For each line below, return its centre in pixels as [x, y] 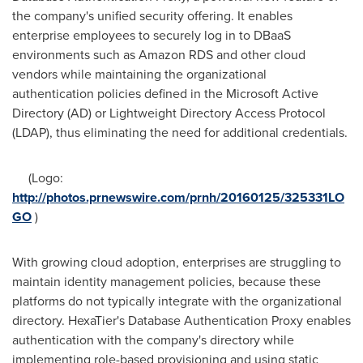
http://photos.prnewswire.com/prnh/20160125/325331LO [178, 198]
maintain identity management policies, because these [167, 282]
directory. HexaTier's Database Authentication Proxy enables [181, 321]
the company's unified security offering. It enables [152, 16]
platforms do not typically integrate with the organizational [177, 301]
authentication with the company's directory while [153, 340]
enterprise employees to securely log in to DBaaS [152, 36]
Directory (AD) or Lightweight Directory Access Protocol [169, 113]
